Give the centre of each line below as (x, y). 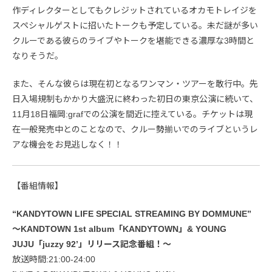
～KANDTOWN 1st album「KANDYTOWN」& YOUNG (119, 229)
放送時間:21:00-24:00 (54, 259)
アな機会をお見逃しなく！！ (67, 144)
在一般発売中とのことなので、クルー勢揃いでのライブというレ (135, 129)
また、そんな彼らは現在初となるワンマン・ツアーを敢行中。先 (135, 83)
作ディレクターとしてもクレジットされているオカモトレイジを (134, 10)
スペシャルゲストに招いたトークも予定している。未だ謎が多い (135, 25)
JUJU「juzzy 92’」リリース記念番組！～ (92, 244)
